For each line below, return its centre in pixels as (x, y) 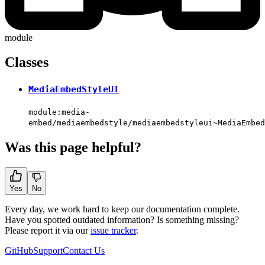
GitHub (19, 250)
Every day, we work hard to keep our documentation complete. (122, 209)
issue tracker (113, 230)
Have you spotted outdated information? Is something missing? (122, 219)
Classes (27, 62)
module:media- (59, 112)
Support (48, 250)
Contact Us (84, 250)
